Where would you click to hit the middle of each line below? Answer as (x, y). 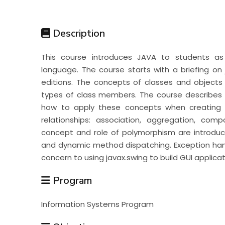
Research (50, 46)
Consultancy (62, 116)
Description (78, 33)
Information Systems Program (98, 204)
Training (45, 81)
